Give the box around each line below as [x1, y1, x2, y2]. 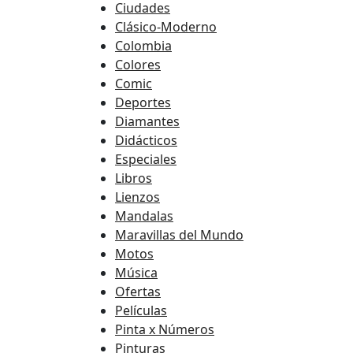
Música [115, 264, 158, 282]
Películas [115, 302, 167, 320]
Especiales [115, 150, 176, 169]
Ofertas [115, 283, 161, 301]
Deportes [115, 94, 171, 112]
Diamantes [115, 113, 180, 131]
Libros [115, 169, 152, 188]
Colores [115, 56, 161, 74]
